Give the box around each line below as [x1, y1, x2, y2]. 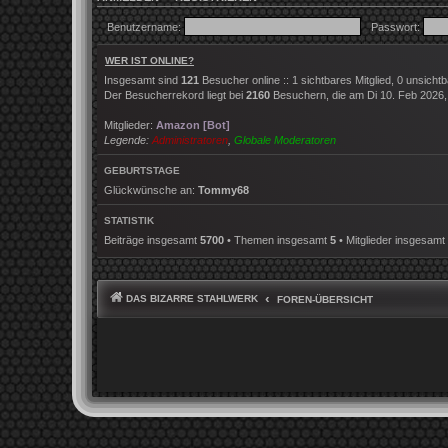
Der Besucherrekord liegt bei [104, 89, 246, 102]
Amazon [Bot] [156, 119, 230, 132]
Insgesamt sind [104, 74, 181, 87]
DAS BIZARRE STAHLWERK [126, 293, 258, 305]
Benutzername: [107, 20, 181, 33]
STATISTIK [104, 215, 154, 227]
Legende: [104, 134, 152, 147]
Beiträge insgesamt [104, 234, 200, 247]
